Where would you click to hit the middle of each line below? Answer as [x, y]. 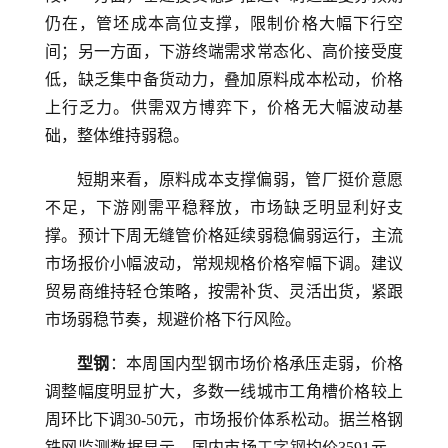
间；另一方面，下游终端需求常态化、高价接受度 [224, 51]
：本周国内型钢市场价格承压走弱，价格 [256, 363]
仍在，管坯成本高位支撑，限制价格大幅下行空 [224, 23]
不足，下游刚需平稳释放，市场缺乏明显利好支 [224, 207]
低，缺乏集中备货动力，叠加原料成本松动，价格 [224, 79]
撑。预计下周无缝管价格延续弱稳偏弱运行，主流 [224, 235]
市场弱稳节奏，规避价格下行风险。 [173, 319]
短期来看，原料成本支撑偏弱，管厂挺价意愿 [240, 179]
